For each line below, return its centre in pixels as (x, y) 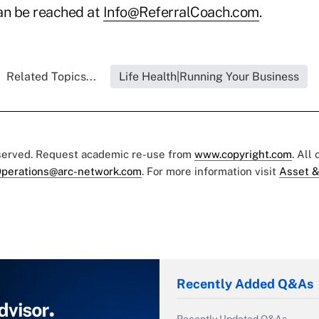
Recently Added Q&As (245, 284)
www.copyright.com (243, 155)
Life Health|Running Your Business (209, 77)
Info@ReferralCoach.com (181, 12)
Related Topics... (51, 77)
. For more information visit (210, 172)
